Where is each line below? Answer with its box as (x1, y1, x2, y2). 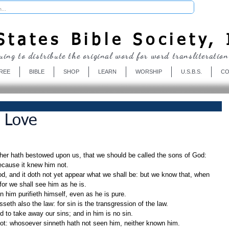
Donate (199, 2, 227, 12)
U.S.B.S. (180, 68, 202, 75)
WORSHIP (135, 68, 162, 75)
